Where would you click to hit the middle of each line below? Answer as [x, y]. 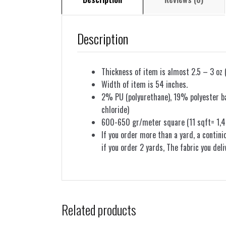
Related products [99, 210]
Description [103, 38]
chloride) [115, 109]
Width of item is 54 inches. [145, 84]
